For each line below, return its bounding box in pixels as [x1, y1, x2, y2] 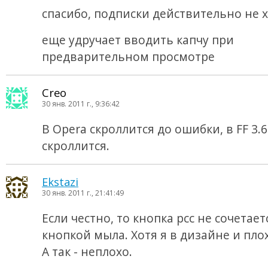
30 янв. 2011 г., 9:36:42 [42, 99, 120, 109]
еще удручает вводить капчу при [42, 32, 234, 48]
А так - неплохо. [42, 243, 132, 260]
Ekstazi [42, 174, 78, 189]
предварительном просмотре [42, 48, 215, 65]
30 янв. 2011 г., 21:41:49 [42, 188, 124, 198]
